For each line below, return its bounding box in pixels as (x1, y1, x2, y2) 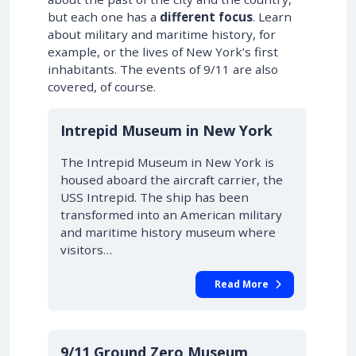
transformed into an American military (60, 207, 282, 222)
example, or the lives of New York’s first (48, 44, 278, 60)
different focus (160, 9, 253, 25)
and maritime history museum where (60, 224, 276, 240)
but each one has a (48, 9, 160, 25)
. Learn (253, 9, 292, 25)
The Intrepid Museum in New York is (60, 154, 274, 170)
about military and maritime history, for (48, 26, 276, 42)
